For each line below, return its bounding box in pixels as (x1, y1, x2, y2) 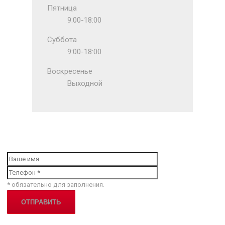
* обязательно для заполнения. (7, 181, 105, 189)
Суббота (47, 35, 77, 45)
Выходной (67, 79, 103, 88)
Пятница (47, 4, 77, 13)
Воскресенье (47, 67, 93, 76)
